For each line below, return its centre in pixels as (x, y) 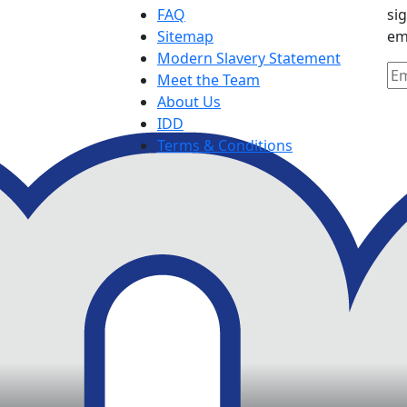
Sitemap (185, 36)
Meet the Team (208, 80)
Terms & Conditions (225, 145)
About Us (189, 102)
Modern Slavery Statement (249, 58)
